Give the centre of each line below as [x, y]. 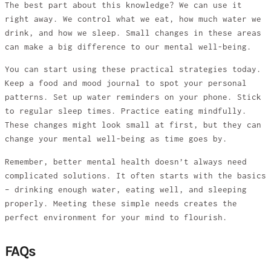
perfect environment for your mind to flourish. [116, 217]
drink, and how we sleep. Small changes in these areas [133, 33]
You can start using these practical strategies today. [133, 70]
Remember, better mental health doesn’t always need [126, 162]
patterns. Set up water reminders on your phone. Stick [133, 97]
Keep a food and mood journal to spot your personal [126, 83]
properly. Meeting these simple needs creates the [121, 203]
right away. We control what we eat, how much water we [133, 19]
